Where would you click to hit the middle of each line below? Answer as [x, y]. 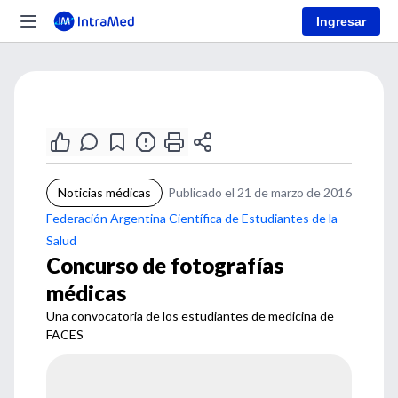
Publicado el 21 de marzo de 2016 [260, 192]
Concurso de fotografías [165, 265]
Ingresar [341, 21]
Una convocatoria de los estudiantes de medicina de [190, 316]
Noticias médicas [104, 192]
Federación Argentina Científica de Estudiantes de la [192, 218]
